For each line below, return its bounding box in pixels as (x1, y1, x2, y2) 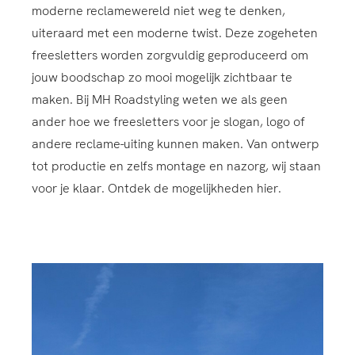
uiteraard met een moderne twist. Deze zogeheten (32, 25, 318, 42)
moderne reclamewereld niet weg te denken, (32, 2, 285, 20)
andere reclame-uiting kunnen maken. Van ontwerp (32, 136, 319, 153)
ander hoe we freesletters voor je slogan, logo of (32, 113, 305, 131)
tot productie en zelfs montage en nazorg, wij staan (32, 158, 321, 175)
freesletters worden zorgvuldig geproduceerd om (32, 47, 308, 64)
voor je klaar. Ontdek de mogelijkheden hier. (32, 180, 281, 197)
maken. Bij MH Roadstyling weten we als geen (32, 91, 288, 109)
